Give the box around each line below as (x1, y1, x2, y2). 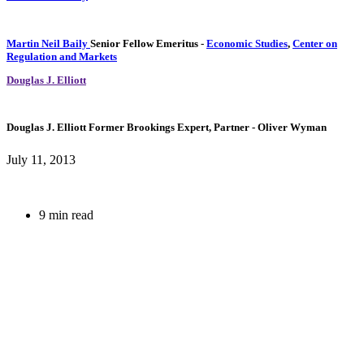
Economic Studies (206, 37, 288, 50)
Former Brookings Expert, (89, 121, 214, 134)
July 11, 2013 (6, 152, 76, 167)
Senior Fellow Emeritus (90, 37, 201, 50)
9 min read (39, 207, 93, 222)
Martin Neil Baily (6, 37, 88, 50)
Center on (292, 37, 337, 50)
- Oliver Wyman (252, 121, 327, 134)
